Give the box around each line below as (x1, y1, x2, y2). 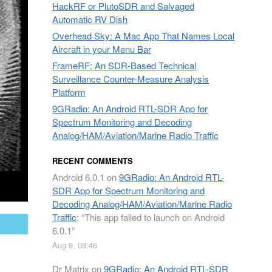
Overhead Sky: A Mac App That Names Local (52, 29, 234, 42)
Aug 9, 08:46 (52, 239, 97, 251)
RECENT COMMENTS (52, 155, 133, 166)
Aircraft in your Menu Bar (52, 42, 151, 55)
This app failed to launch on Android (84, 211, 225, 223)
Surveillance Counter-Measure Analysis (52, 72, 209, 85)
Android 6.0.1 (52, 171, 104, 183)
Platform (52, 86, 86, 98)
